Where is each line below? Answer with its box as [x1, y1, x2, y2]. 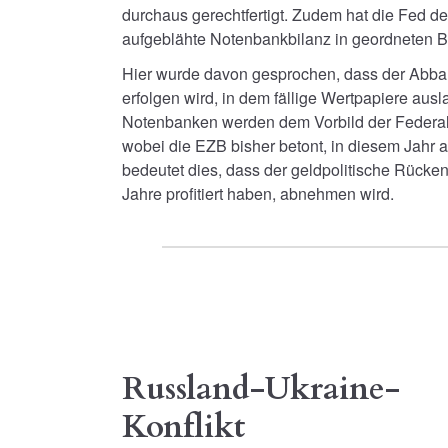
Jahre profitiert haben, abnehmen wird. [122, 182, 394, 206]
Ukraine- [265, 367, 400, 412]
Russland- [122, 367, 265, 412]
